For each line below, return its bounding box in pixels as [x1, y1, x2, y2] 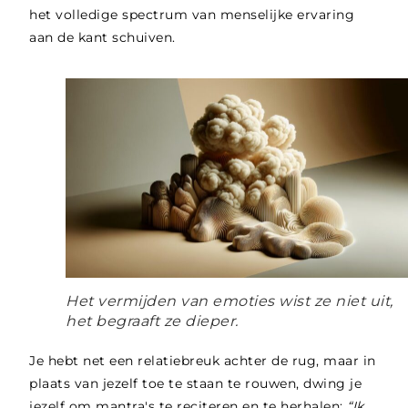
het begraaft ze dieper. [66, 311, 239, 330]
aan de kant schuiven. [29, 29, 176, 46]
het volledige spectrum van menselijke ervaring [29, 6, 355, 24]
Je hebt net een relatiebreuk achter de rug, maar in [29, 352, 376, 369]
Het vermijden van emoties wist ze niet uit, [66, 291, 393, 310]
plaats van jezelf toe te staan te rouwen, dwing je [29, 374, 362, 392]
